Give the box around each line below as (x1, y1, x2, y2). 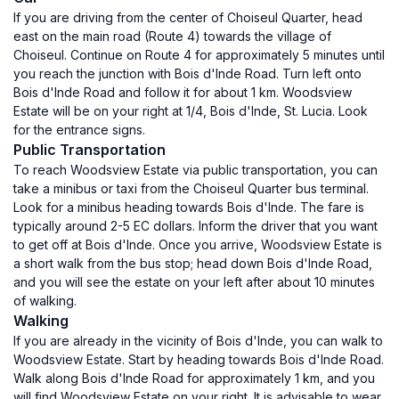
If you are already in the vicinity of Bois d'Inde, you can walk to (13, 333, 383, 348)
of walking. (13, 293, 77, 308)
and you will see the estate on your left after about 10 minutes (13, 274, 375, 289)
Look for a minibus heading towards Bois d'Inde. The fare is (13, 199, 364, 215)
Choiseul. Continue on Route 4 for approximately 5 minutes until (13, 47, 385, 62)
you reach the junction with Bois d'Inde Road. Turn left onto (13, 66, 362, 81)
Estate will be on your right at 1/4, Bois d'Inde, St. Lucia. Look (13, 103, 368, 118)
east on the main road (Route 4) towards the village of (13, 28, 331, 44)
